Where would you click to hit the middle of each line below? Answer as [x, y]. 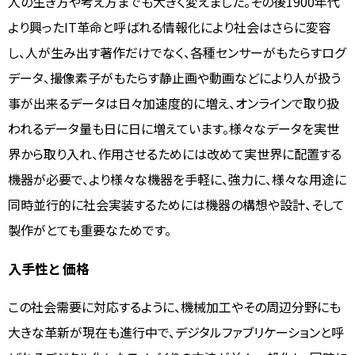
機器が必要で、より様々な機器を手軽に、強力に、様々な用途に [177, 179]
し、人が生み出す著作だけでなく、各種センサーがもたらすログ [177, 52]
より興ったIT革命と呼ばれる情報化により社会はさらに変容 [170, 27]
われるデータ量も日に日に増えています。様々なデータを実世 [174, 128]
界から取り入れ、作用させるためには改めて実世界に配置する [175, 153]
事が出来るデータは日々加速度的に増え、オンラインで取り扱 [174, 103]
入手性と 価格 [49, 268]
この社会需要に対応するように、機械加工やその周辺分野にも [174, 306]
